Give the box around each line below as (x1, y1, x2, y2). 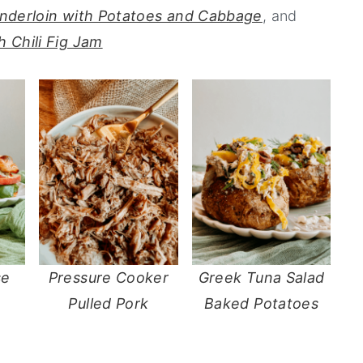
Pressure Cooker (48, 268, 169, 286)
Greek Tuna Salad (198, 268, 325, 286)
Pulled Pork (68, 294, 149, 312)
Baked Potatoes (204, 294, 319, 312)
